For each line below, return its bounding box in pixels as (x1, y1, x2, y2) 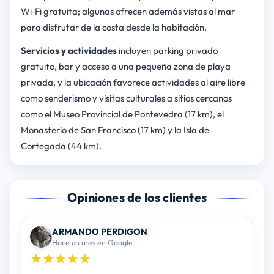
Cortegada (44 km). (20, 140, 102, 152)
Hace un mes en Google (51, 237, 133, 248)
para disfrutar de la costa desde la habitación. (20, 21, 207, 34)
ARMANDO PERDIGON (51, 226, 147, 238)
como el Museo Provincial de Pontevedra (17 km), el (20, 108, 224, 120)
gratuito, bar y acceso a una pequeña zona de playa (20, 61, 231, 73)
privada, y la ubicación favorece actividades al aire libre (20, 76, 245, 89)
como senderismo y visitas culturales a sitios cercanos (20, 92, 232, 105)
